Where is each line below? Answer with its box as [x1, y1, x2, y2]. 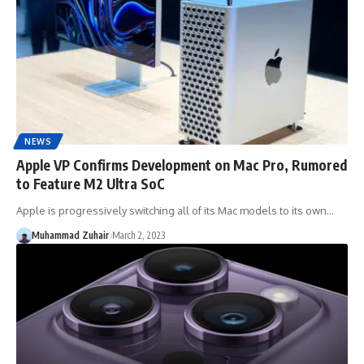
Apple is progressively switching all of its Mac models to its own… [16, 204, 334, 218]
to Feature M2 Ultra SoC [16, 175, 165, 193]
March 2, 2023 [111, 229, 165, 242]
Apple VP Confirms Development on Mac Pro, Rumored [16, 156, 347, 175]
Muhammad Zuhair [31, 229, 109, 242]
